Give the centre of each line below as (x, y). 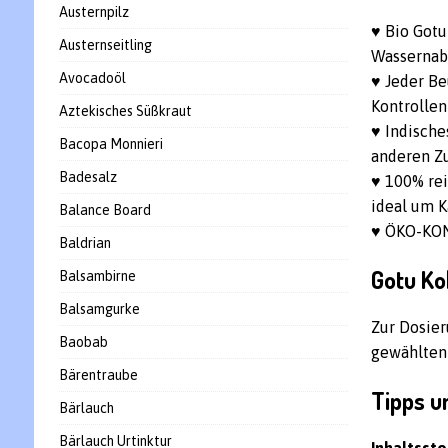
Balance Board (104, 210)
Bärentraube (98, 375)
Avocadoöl (92, 78)
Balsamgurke (99, 309)
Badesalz (87, 177)
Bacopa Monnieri (110, 144)
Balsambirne (97, 276)
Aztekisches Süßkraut (125, 111)
